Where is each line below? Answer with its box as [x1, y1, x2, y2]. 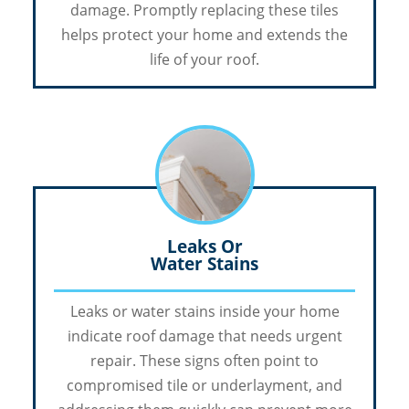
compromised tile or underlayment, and [67, 375, 342, 396]
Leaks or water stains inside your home [69, 301, 340, 322]
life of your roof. [150, 49, 259, 70]
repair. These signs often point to [90, 351, 319, 372]
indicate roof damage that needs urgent [67, 326, 342, 347]
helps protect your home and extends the [61, 25, 348, 46]
